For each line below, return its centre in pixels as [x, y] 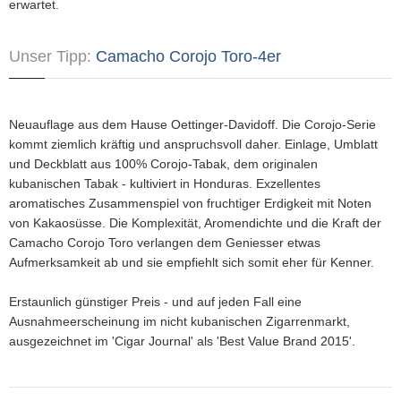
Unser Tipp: [52, 56]
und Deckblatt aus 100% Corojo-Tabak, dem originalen [163, 164]
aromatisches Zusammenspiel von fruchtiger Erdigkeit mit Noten [190, 203]
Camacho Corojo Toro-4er [188, 56]
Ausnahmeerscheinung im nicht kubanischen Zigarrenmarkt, [179, 321]
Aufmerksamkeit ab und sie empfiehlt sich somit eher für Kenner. [192, 262]
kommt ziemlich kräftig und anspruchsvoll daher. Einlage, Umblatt [193, 144]
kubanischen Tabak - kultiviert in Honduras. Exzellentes [165, 183]
